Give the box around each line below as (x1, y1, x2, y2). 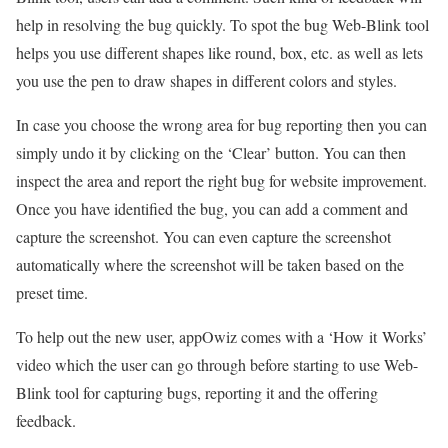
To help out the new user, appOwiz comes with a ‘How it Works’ (16, 325, 427, 347)
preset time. (16, 281, 88, 303)
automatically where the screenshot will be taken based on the (16, 253, 404, 275)
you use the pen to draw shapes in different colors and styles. (16, 69, 397, 91)
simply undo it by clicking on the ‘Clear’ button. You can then (16, 141, 406, 163)
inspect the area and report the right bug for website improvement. (16, 169, 427, 191)
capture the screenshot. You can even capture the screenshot (16, 225, 391, 247)
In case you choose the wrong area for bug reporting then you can (16, 113, 427, 135)
